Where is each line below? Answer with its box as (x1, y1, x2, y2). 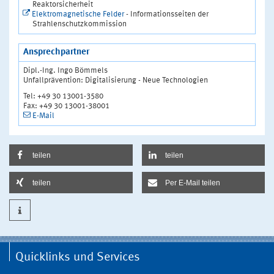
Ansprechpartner (23, 47, 89, 57)
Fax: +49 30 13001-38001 (23, 102, 109, 110)
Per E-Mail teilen (165, 178, 220, 187)
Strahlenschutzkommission (32, 20, 127, 28)
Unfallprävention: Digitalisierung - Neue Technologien (23, 76, 208, 84)
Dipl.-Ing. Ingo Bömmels (23, 66, 108, 75)
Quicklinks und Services (15, 251, 140, 264)
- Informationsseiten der (124, 10, 209, 18)
